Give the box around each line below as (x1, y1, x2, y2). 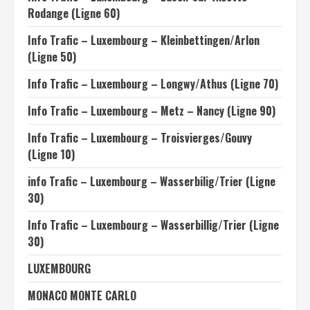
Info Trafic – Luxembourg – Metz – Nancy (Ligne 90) (28, 102, 275, 119)
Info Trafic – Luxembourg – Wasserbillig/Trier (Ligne (28, 216, 279, 233)
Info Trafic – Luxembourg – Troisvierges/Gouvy (28, 129, 252, 146)
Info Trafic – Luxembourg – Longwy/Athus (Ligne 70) (28, 75, 278, 92)
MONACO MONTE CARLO (28, 286, 136, 304)
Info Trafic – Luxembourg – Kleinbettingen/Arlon (28, 31, 259, 48)
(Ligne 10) (28, 145, 75, 163)
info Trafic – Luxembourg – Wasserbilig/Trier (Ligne (28, 172, 275, 190)
